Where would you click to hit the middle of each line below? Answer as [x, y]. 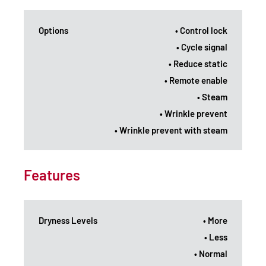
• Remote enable [196, 80]
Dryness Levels [68, 220]
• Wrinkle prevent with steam [171, 130]
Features [52, 175]
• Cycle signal [202, 47]
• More [215, 220]
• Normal [211, 253]
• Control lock [201, 30]
